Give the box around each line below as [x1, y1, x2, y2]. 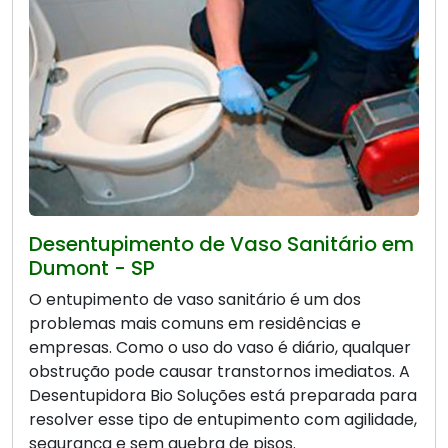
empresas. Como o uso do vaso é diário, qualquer [29, 336, 411, 360]
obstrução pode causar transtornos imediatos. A [29, 360, 410, 384]
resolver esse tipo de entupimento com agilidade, [29, 408, 417, 432]
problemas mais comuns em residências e [29, 312, 361, 336]
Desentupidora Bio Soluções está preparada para [29, 384, 417, 408]
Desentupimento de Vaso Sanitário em [29, 230, 414, 259]
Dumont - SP [29, 254, 155, 283]
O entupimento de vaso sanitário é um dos [29, 288, 361, 312]
